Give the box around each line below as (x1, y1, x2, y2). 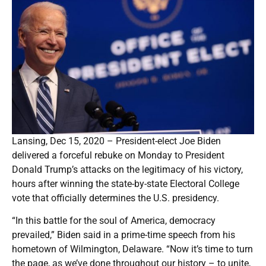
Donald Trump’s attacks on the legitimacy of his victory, (12, 163, 243, 175)
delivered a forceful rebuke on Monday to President (12, 149, 224, 161)
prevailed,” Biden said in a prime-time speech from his (12, 229, 235, 240)
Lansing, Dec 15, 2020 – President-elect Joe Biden (12, 135, 221, 147)
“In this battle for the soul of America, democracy (12, 214, 216, 226)
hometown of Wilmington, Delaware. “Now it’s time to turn (12, 243, 253, 255)
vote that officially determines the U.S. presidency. (12, 192, 219, 204)
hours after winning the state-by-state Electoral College (12, 178, 239, 189)
